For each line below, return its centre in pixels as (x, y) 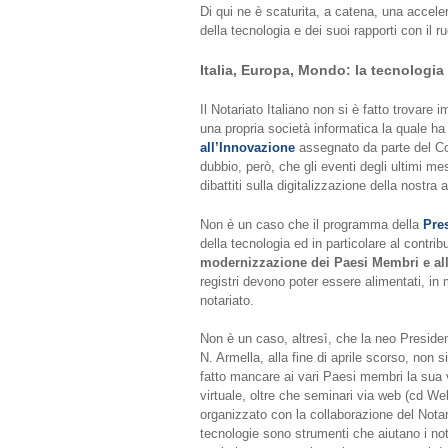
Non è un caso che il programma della (311, 224)
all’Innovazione (247, 148)
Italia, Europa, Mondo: (277, 69)
